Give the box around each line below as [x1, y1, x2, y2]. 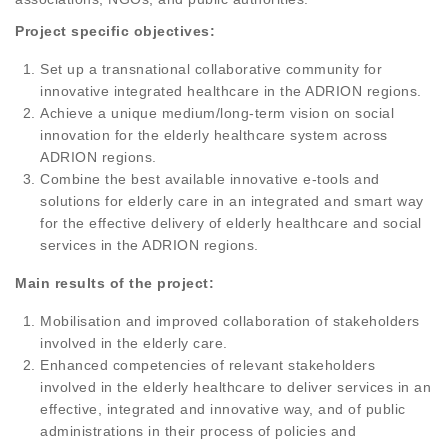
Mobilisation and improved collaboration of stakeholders [40, 313, 420, 330]
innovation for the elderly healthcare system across [40, 127, 388, 144]
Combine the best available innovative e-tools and [40, 171, 380, 188]
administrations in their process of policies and [40, 423, 356, 440]
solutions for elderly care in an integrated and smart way [40, 193, 424, 210]
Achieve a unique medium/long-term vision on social [40, 105, 394, 122]
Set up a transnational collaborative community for [40, 61, 382, 78]
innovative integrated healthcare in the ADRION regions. [40, 83, 422, 100]
